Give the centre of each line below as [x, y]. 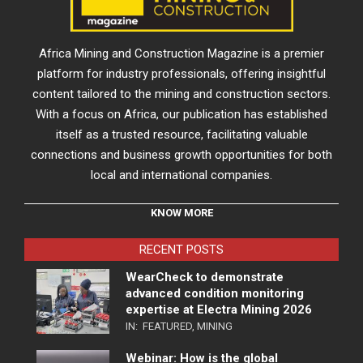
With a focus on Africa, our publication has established [181, 114]
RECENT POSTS [181, 249]
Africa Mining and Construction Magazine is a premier [181, 53]
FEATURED [167, 326]
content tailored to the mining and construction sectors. [181, 94]
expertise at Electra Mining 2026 [219, 309]
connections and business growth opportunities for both [181, 154]
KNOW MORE [181, 212]
